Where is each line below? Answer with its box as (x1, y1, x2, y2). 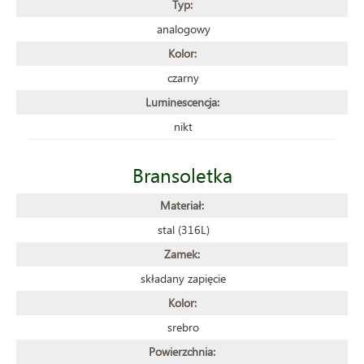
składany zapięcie (141, 270, 226, 286)
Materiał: (160, 197, 204, 213)
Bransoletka (132, 161, 232, 188)
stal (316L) (157, 221, 210, 237)
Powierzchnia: (149, 343, 215, 359)
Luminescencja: (145, 93, 219, 110)
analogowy (156, 20, 210, 37)
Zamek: (164, 245, 200, 262)
